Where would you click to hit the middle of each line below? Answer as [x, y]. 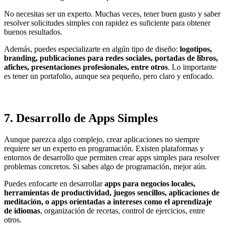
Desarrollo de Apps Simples [87, 118]
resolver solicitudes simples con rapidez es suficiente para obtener [107, 23]
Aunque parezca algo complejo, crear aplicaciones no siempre [102, 139]
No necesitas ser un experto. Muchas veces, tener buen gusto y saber [112, 14]
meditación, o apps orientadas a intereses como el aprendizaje [108, 201]
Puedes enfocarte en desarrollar [53, 183]
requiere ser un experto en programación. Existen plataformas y [104, 148]
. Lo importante [192, 67]
